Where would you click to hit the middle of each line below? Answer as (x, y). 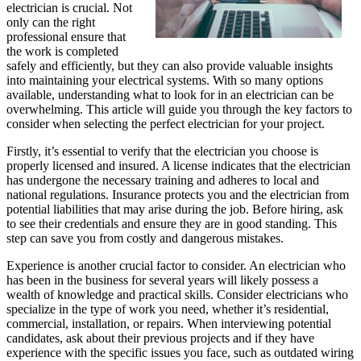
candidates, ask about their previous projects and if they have (160, 338)
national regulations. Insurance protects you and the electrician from (178, 194)
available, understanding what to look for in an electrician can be (170, 94)
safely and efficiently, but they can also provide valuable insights (170, 65)
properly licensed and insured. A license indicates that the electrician (178, 165)
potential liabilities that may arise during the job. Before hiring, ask (175, 209)
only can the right (51, 22)
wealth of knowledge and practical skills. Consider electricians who (177, 294)
